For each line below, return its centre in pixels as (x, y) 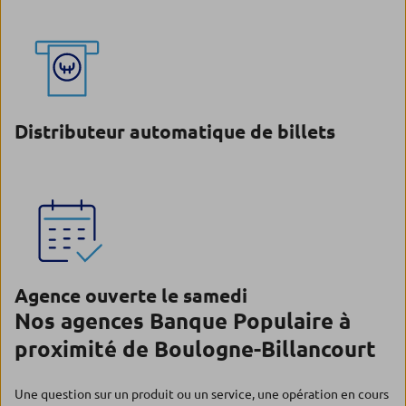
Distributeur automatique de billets (175, 131)
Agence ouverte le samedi (131, 295)
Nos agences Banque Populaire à (183, 321)
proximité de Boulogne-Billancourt (195, 349)
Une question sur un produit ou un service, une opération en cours (202, 394)
